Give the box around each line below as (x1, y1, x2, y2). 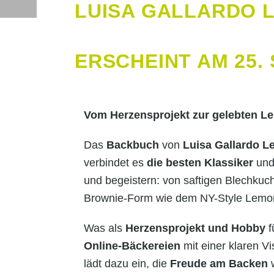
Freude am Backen (170, 257, 268, 270)
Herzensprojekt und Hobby (125, 221, 265, 234)
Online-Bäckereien (84, 239, 180, 252)
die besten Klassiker (147, 156, 253, 169)
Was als (84, 221, 125, 234)
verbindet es (84, 156, 147, 169)
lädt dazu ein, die (84, 257, 170, 270)
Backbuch (106, 138, 159, 151)
